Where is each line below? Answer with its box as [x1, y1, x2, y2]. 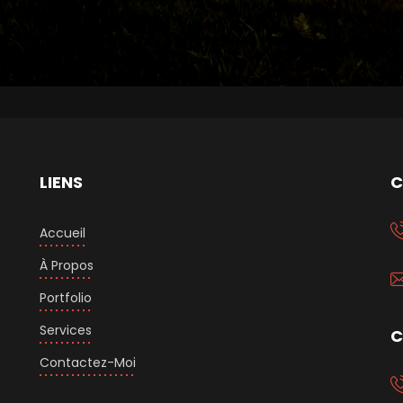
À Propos [39, 256, 94, 275]
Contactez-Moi [39, 354, 136, 372]
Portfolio [39, 289, 92, 308]
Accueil [39, 224, 85, 243]
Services [39, 321, 92, 340]
